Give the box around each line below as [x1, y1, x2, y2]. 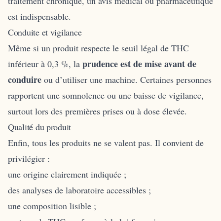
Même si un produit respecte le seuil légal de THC [8, 41, 189, 54]
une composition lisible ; [8, 199, 96, 212]
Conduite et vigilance [8, 26, 82, 38]
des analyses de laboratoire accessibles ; [8, 184, 151, 196]
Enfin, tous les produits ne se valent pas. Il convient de [8, 136, 204, 148]
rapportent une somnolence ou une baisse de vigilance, [8, 89, 204, 101]
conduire [8, 73, 41, 86]
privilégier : [8, 152, 50, 164]
